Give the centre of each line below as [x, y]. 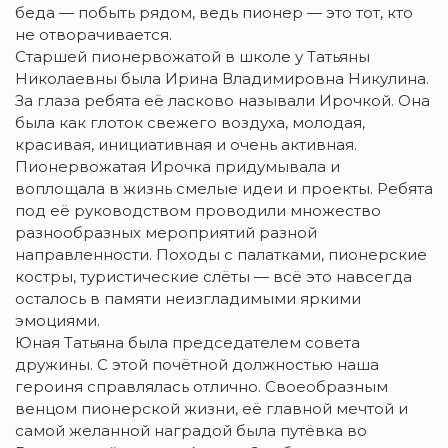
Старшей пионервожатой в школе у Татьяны [192, 57]
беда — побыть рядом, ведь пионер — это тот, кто [214, 13]
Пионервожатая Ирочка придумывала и [177, 167]
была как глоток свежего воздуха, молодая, [190, 123]
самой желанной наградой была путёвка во [191, 431]
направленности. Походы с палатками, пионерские [221, 255]
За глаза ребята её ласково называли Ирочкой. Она [222, 101]
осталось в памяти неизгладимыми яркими [188, 299]
